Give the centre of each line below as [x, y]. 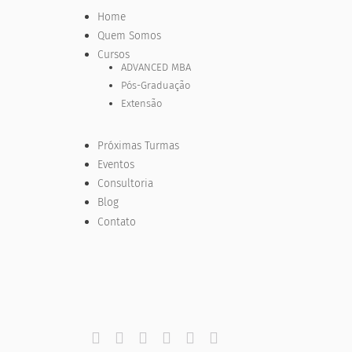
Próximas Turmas [139, 145]
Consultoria [126, 184]
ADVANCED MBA [156, 68]
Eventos [116, 165]
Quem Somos [130, 35]
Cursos [114, 55]
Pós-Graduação [155, 85]
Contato [117, 222]
